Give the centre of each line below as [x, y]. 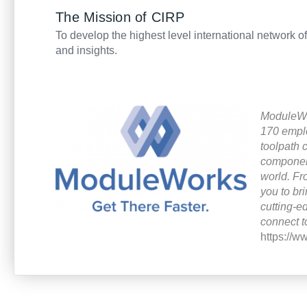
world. [277, 176]
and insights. [86, 50]
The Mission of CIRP [120, 17]
